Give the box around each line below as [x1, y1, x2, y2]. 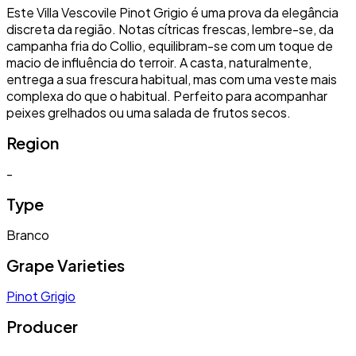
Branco [6, 226, 49, 243]
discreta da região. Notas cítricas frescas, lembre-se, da [6, 20, 334, 37]
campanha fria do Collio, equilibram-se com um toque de [6, 37, 333, 54]
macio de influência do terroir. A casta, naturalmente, [6, 53, 311, 71]
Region [6, 132, 59, 153]
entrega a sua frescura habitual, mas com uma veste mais [6, 70, 337, 87]
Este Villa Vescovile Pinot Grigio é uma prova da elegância [6, 3, 339, 21]
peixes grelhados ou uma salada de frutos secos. [6, 103, 291, 121]
